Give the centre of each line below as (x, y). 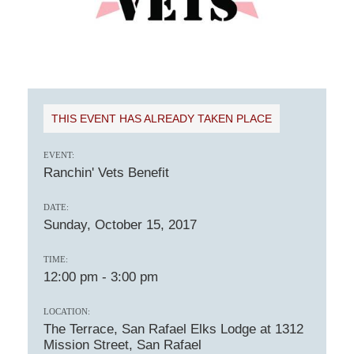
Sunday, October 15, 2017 (120, 224)
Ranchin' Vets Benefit (106, 172)
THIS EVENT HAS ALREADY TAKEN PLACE (162, 118)
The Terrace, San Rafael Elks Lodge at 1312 (173, 329)
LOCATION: (67, 311)
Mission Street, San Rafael (122, 345)
